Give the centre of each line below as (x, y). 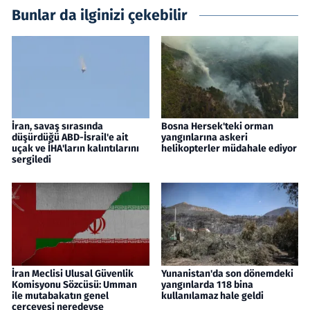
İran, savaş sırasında (57, 126)
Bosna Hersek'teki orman (217, 126)
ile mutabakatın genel (60, 295)
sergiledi (31, 159)
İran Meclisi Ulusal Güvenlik (73, 273)
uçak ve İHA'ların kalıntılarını (75, 148)
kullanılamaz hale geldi (212, 295)
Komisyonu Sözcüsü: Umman (74, 284)
